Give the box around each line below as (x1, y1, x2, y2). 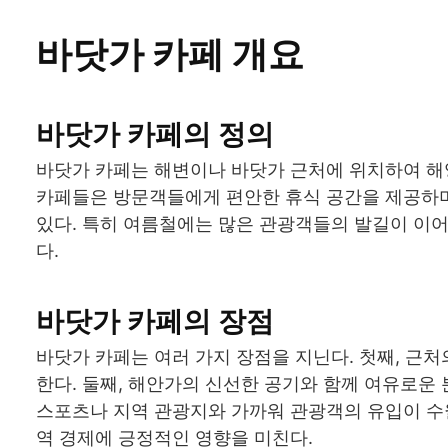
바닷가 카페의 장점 (36, 303, 274, 338)
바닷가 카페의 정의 (36, 116, 274, 151)
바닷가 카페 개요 (36, 31, 304, 76)
